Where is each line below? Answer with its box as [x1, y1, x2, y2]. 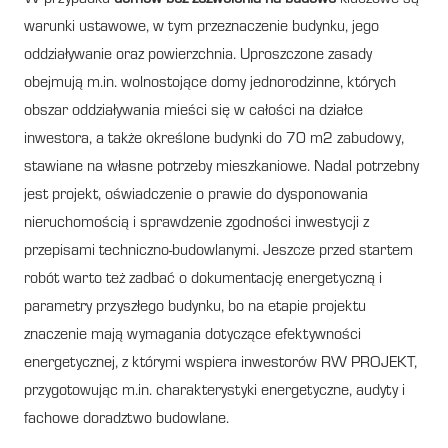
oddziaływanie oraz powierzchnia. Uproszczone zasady [24, 47, 372, 64]
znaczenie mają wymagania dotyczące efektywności [24, 327, 361, 344]
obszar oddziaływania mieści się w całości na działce [24, 103, 363, 120]
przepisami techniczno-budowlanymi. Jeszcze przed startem [24, 243, 413, 260]
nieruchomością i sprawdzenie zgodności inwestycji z [24, 215, 369, 232]
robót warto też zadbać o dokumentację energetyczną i [24, 271, 382, 288]
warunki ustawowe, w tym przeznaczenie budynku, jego [24, 19, 379, 36]
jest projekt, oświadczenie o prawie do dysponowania [24, 187, 368, 204]
